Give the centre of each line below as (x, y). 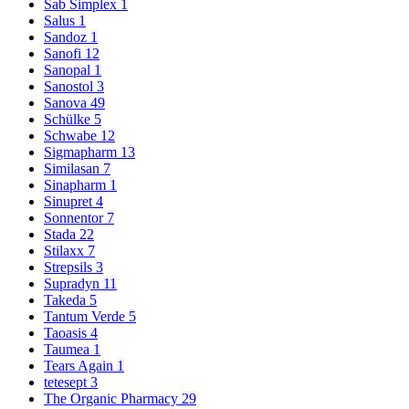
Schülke (69, 120)
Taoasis (67, 333)
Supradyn (73, 284)
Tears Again (80, 366)
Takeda (67, 300)
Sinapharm (77, 185)
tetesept (67, 383)
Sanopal (69, 70)
